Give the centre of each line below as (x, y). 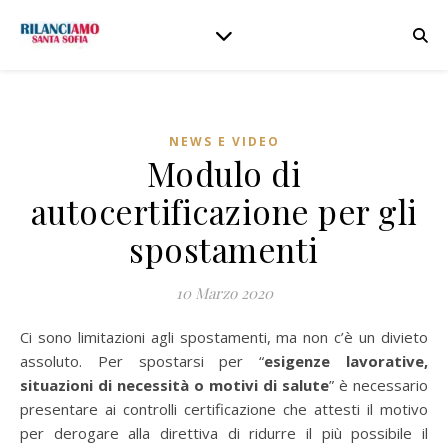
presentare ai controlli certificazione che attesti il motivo (224, 409)
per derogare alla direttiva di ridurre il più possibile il (224, 433)
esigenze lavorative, (346, 361)
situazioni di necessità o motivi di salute (174, 385)
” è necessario (378, 385)
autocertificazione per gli (224, 211)
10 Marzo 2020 (224, 293)
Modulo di (224, 173)
